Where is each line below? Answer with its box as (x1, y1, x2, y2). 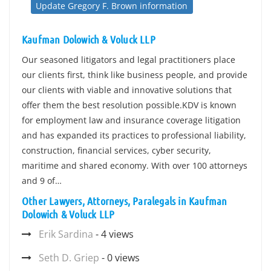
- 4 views (93, 227, 134, 241)
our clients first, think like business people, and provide (22, 69, 247, 80)
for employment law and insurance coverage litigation (22, 114, 241, 126)
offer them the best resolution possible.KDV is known (22, 99, 237, 111)
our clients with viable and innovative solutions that (22, 84, 232, 96)
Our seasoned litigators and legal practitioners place (22, 54, 235, 65)
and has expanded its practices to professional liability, (22, 129, 246, 141)
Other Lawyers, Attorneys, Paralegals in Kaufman (22, 194, 227, 207)
